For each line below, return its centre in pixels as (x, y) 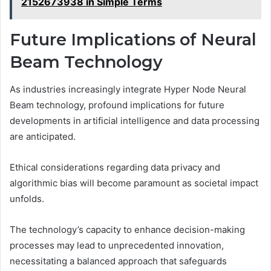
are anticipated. (43, 136)
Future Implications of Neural (133, 40)
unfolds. (27, 198)
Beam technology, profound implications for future (117, 105)
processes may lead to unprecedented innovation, (117, 245)
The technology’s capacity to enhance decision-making (127, 229)
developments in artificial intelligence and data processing (135, 120)
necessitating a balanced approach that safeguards (118, 261)
